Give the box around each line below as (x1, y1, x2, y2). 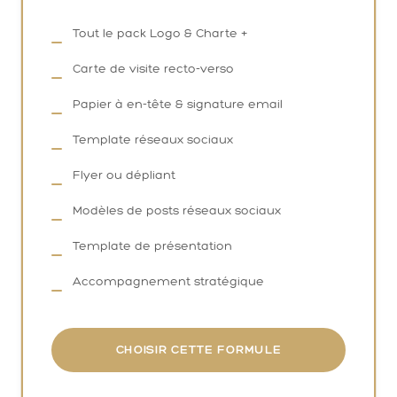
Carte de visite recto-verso (73, 60, 234, 76)
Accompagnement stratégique (73, 273, 264, 289)
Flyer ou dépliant (73, 167, 175, 183)
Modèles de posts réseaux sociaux (73, 202, 281, 218)
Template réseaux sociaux (73, 131, 233, 147)
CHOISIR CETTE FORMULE (115, 341, 282, 357)
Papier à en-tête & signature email (73, 96, 283, 112)
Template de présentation (73, 237, 232, 253)
